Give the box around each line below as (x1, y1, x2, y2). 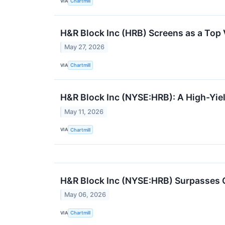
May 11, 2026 (64, 107, 104, 116)
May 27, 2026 (64, 43, 105, 51)
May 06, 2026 (64, 191, 106, 199)
